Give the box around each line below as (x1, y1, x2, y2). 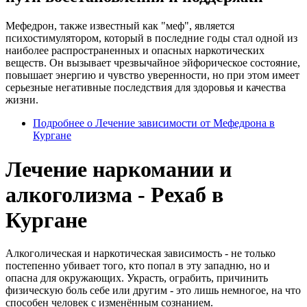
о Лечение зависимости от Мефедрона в (84, 117, 275, 130)
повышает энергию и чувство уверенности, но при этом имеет (5, 69, 299, 82)
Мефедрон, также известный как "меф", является (5, 20, 234, 32)
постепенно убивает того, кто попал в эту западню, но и (5, 259, 270, 271)
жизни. (5, 94, 38, 106)
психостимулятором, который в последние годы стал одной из (5, 32, 297, 45)
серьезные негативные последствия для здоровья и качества (5, 82, 286, 94)
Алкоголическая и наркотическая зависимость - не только (5, 247, 275, 259)
